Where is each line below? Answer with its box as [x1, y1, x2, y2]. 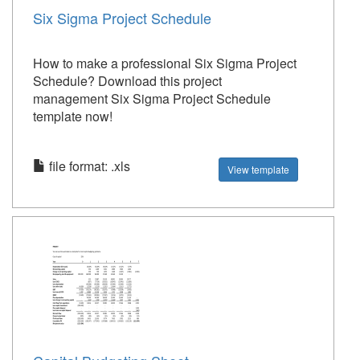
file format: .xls [46, 157, 130, 176]
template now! [33, 107, 112, 126]
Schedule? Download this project [33, 72, 222, 91]
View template [227, 162, 290, 177]
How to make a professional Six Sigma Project [33, 54, 297, 73]
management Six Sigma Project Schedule [33, 89, 271, 108]
